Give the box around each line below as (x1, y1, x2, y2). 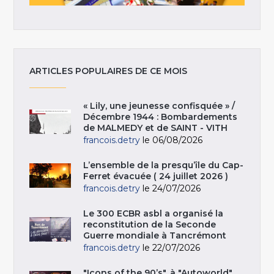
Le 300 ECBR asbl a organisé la (83, 208, 224, 220)
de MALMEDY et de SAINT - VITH (83, 122, 228, 134)
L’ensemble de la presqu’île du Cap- (83, 160, 244, 171)
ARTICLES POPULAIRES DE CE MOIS (29, 65, 188, 77)
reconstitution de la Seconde (83, 219, 217, 231)
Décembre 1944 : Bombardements (83, 111, 238, 123)
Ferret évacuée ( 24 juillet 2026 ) (83, 171, 229, 182)
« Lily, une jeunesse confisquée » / (83, 100, 235, 112)
